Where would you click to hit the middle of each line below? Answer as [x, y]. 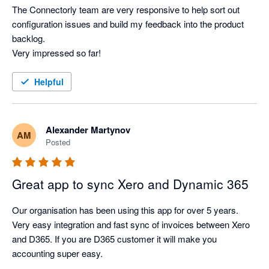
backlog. [29, 38]
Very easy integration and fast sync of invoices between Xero [131, 225]
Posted [58, 142]
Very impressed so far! [56, 53]
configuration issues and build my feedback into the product [128, 24]
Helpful [49, 82]
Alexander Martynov [88, 130]
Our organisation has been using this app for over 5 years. [125, 210]
